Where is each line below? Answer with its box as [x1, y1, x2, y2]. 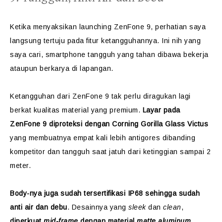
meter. [10, 162, 31, 169]
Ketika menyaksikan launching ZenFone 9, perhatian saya [10, 23, 206, 31]
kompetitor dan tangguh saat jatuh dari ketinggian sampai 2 [10, 148, 211, 156]
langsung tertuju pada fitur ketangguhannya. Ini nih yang [10, 37, 201, 45]
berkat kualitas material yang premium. [10, 106, 143, 114]
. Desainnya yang [67, 203, 128, 211]
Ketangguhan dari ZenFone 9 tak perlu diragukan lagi [10, 92, 191, 100]
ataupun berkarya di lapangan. [10, 64, 113, 72]
